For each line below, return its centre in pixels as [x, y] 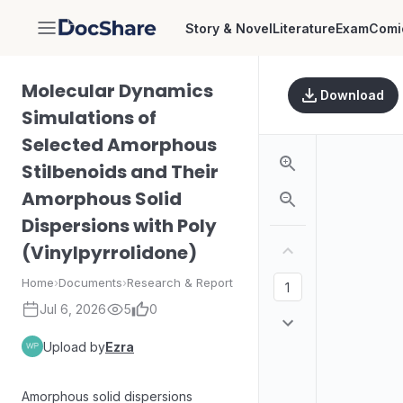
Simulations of [89, 118]
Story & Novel [228, 28]
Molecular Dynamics [117, 91]
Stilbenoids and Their [120, 172]
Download [352, 95]
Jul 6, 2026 [73, 309]
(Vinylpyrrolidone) [109, 253]
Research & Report [180, 282]
